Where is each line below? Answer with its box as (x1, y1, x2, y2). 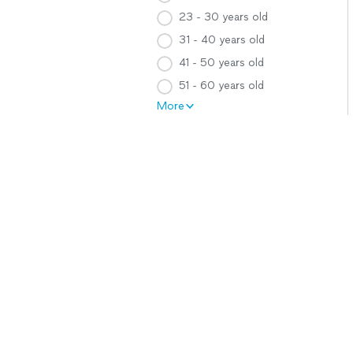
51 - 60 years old (179, 79, 264, 92)
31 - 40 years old (179, 33, 265, 46)
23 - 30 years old (179, 10, 268, 24)
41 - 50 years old (179, 56, 264, 69)
